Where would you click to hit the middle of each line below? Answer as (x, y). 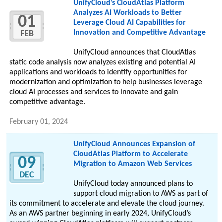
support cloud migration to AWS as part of (140, 194)
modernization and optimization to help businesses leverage (106, 83)
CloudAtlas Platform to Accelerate (130, 154)
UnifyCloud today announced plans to (133, 184)
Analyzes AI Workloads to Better (127, 13)
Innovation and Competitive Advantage (139, 33)
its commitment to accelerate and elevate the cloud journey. (107, 204)
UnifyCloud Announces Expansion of (134, 144)
